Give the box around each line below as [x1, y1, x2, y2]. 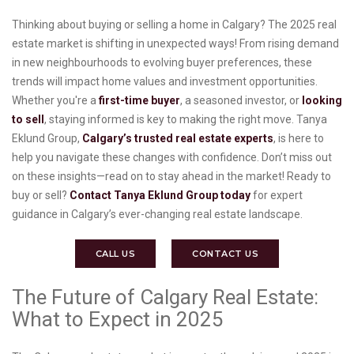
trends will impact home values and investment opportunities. [12, 75, 318, 88]
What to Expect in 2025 [12, 307, 228, 332]
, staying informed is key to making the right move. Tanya [44, 113, 327, 126]
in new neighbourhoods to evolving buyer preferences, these [12, 56, 312, 70]
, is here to [273, 132, 324, 145]
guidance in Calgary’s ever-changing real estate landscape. [12, 208, 305, 221]
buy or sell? [12, 189, 70, 202]
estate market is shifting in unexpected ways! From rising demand [12, 37, 339, 51]
